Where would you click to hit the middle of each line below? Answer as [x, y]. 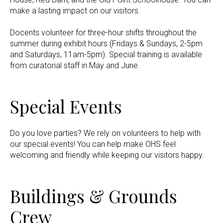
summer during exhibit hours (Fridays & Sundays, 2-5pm [106, 44]
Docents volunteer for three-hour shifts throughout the [103, 33]
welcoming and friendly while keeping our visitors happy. [107, 155]
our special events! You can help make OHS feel [93, 144]
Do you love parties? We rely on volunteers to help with [105, 133]
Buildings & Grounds [94, 196]
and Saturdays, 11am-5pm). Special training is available [106, 55]
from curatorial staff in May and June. [75, 66]
